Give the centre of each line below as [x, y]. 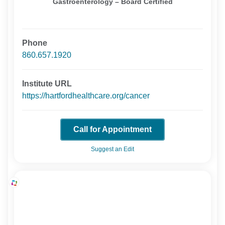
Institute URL [47, 83]
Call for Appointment [113, 129]
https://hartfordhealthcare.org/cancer [86, 95]
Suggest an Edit [113, 149]
